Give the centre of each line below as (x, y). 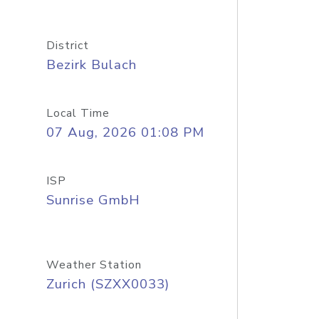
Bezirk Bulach (91, 65)
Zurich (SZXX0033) (108, 284)
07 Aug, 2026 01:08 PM (125, 132)
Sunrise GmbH (93, 200)
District (67, 46)
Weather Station (94, 265)
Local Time (78, 113)
